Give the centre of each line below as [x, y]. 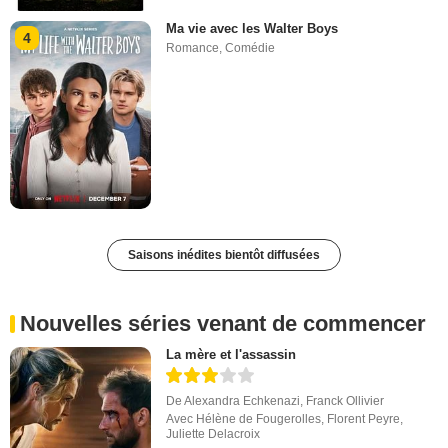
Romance [193, 48]
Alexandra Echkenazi [242, 401]
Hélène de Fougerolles [259, 419]
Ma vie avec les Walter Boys [252, 29]
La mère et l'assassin [231, 355]
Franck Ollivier [345, 401]
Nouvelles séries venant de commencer [223, 324]
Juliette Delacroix [213, 434]
